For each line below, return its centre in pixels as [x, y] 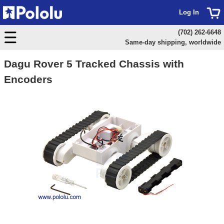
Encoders [28, 79]
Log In [189, 12]
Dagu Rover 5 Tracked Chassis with [94, 64]
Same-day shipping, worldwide [173, 42]
